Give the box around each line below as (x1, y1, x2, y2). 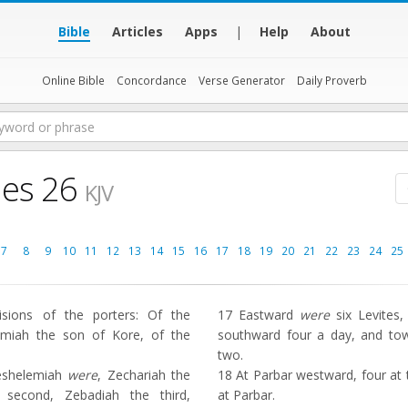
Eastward (232, 306, 300, 323)
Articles (111, 23, 163, 40)
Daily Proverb (296, 73, 367, 87)
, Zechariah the (97, 366, 190, 383)
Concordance (116, 73, 187, 87)
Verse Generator (198, 73, 285, 87)
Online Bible (41, 73, 105, 87)
